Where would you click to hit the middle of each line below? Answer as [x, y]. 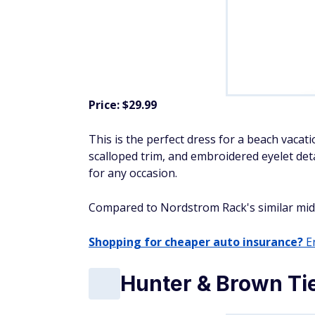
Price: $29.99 [123, 104]
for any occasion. [133, 173]
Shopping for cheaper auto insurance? [196, 242]
